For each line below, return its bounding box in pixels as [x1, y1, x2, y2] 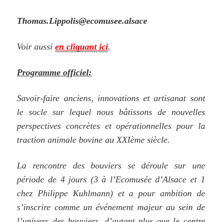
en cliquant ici [55, 41, 109, 52]
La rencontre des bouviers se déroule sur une [17, 160, 205, 170]
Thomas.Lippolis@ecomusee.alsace [17, 15, 148, 26]
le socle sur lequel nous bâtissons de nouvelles [17, 107, 205, 117]
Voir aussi [17, 41, 55, 52]
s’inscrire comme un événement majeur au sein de [17, 202, 205, 212]
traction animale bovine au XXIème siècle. [17, 134, 170, 145]
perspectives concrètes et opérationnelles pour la [17, 120, 205, 131]
